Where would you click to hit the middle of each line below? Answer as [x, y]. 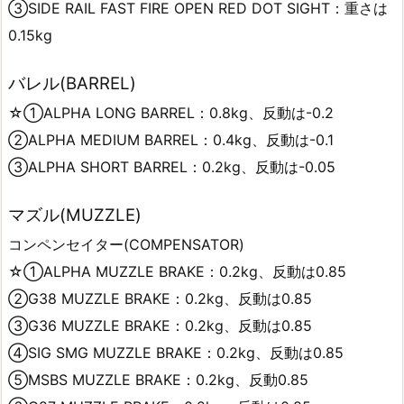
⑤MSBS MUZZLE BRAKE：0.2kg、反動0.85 [158, 379]
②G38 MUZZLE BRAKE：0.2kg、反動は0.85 [160, 298]
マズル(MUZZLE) [75, 215]
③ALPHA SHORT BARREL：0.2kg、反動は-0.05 [172, 166]
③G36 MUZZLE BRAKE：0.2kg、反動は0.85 [160, 325]
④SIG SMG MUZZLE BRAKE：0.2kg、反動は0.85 [176, 352]
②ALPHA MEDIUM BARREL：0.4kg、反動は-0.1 [171, 139]
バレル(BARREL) [72, 83]
